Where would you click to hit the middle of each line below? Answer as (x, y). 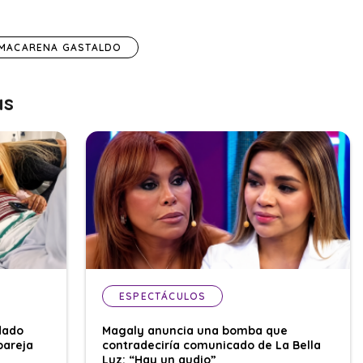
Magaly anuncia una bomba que (195, 331)
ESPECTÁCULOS (163, 297)
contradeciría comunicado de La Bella (211, 346)
